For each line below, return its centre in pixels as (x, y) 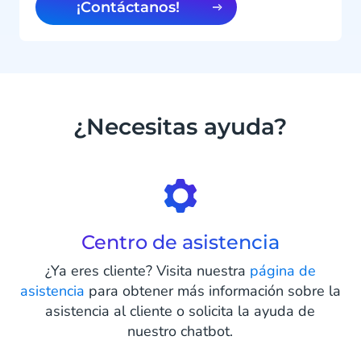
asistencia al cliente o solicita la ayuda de (180, 311)
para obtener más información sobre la (212, 291)
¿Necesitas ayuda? (180, 127)
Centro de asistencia (180, 243)
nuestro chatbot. (180, 332)
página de (282, 271)
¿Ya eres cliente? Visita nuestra (147, 271)
